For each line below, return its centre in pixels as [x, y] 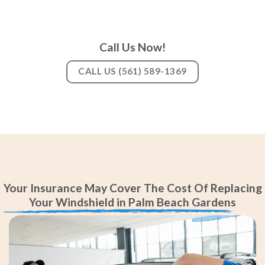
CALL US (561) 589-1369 [132, 71]
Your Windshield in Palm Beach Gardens [132, 202]
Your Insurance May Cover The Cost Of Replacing [132, 188]
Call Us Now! [132, 47]
